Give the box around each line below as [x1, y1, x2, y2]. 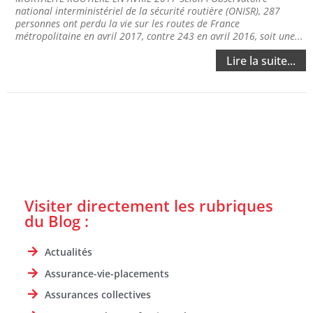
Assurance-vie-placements [45, 266, 169, 280]
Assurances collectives [45, 288, 151, 302]
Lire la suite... [226, 53, 296, 69]
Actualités [45, 245, 92, 259]
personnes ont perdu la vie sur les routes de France [15, 17, 240, 31]
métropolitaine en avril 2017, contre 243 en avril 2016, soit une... [15, 29, 303, 43]
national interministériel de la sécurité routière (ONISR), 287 [15, 4, 280, 18]
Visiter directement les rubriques [24, 195, 273, 217]
